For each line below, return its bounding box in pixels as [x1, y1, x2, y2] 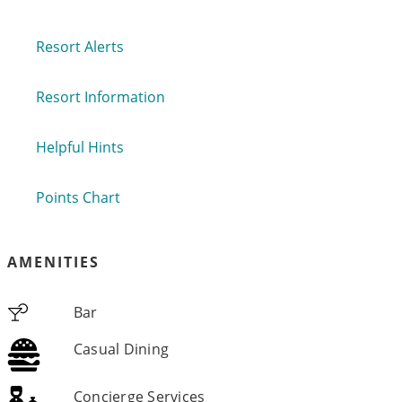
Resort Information [36, 87, 165, 107]
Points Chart [36, 188, 120, 207]
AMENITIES [7, 252, 100, 272]
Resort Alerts [36, 37, 124, 57]
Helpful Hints [36, 137, 124, 157]
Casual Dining [73, 339, 170, 359]
